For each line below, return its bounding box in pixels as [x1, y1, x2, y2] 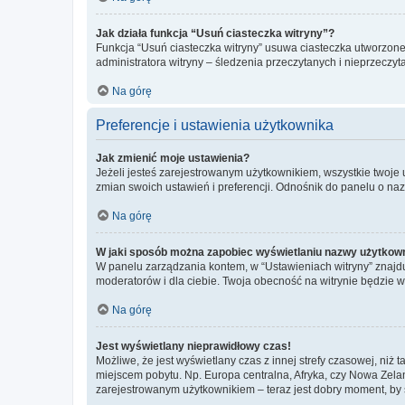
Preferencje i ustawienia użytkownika [96, 118, 334, 133]
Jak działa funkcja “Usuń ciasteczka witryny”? [96, 27, 334, 40]
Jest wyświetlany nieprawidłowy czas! [96, 340, 291, 353]
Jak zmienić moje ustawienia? [96, 152, 250, 165]
